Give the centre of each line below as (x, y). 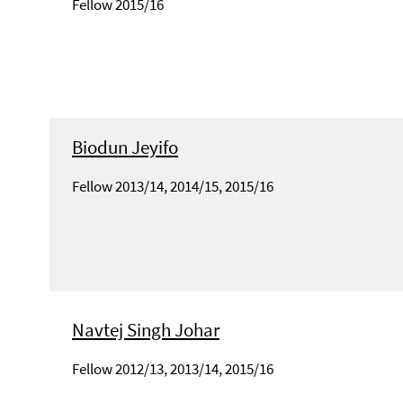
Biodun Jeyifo (125, 148)
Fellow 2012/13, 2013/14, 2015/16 (173, 369)
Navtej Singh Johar (146, 330)
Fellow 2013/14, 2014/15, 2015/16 (173, 187)
